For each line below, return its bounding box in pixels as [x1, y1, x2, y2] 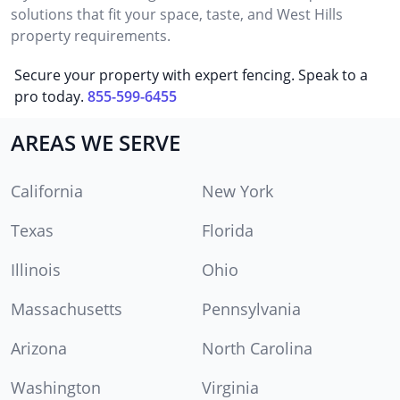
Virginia [202, 376, 259, 398]
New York [202, 179, 273, 202]
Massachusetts [11, 297, 122, 320]
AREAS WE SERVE [11, 127, 180, 157]
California [11, 179, 83, 202]
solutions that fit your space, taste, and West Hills [11, 4, 343, 24]
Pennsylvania [202, 297, 301, 320]
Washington [11, 376, 101, 398]
